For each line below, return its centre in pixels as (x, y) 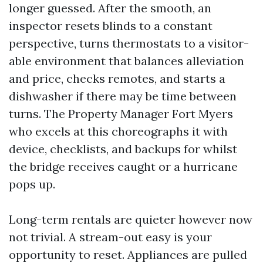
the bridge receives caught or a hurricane (123, 166)
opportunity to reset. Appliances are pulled (128, 254)
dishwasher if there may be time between (123, 96)
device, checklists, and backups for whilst (123, 149)
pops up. (32, 184)
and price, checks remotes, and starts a (117, 78)
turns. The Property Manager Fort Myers (121, 114)
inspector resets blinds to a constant (111, 26)
